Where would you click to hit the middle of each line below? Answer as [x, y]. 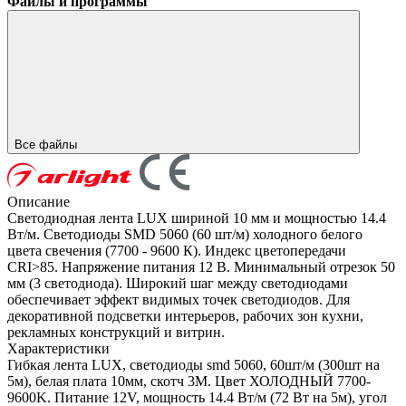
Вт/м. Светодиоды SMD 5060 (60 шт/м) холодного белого [185, 235]
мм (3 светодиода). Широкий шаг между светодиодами [178, 284]
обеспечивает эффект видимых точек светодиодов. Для [179, 300]
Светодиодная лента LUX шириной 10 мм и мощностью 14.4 [197, 218]
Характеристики [58, 349]
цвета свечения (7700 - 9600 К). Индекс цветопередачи [177, 251]
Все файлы [48, 145]
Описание [39, 202]
